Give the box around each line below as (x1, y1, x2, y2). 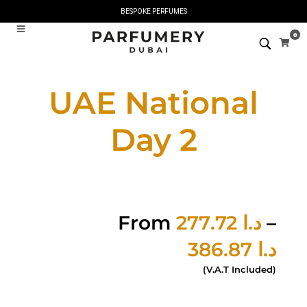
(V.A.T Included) (203, 264, 276, 275)
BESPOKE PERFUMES (120, 8, 187, 15)
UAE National (49, 84, 258, 121)
